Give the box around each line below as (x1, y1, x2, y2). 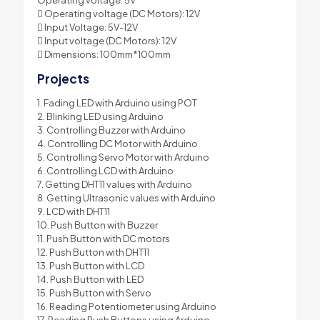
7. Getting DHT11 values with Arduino (36, 178, 192, 190)
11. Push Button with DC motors (36, 232, 170, 244)
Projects (36, 70, 89, 86)
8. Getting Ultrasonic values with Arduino (36, 191, 216, 204)
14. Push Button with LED (36, 273, 144, 285)
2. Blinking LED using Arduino (36, 110, 164, 122)
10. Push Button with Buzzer (36, 219, 158, 231)
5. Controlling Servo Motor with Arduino (36, 151, 209, 163)
